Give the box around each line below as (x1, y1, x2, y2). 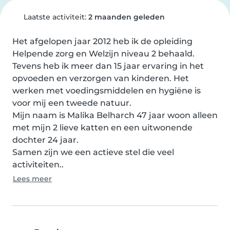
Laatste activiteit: (21, 12, 88, 22)
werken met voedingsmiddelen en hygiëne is (12, 86, 201, 95)
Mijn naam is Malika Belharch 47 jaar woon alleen (12, 110, 218, 120)
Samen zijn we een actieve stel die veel (12, 147, 174, 157)
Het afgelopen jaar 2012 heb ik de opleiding (12, 36, 193, 46)
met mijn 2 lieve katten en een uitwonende (12, 123, 193, 132)
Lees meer (13, 174, 52, 183)
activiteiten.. (12, 160, 64, 169)
